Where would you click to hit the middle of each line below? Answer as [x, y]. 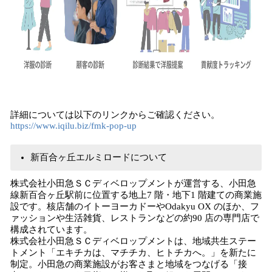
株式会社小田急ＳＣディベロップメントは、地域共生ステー [133, 241]
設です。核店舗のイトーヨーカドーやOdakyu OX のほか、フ [135, 206]
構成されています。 [51, 229]
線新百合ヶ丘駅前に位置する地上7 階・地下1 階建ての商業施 [136, 195]
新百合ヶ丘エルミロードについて [99, 157]
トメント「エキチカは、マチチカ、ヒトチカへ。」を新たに [133, 253]
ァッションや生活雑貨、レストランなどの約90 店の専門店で [135, 218]
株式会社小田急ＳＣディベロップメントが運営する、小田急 [133, 183]
